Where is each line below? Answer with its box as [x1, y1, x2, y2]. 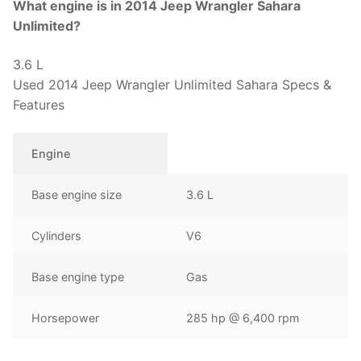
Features [13, 96, 64, 113]
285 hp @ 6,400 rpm [186, 311, 301, 326]
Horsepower [31, 311, 100, 326]
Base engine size [31, 188, 122, 202]
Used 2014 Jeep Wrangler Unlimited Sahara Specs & [13, 76, 331, 93]
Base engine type [31, 270, 125, 284]
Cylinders [31, 229, 82, 243]
